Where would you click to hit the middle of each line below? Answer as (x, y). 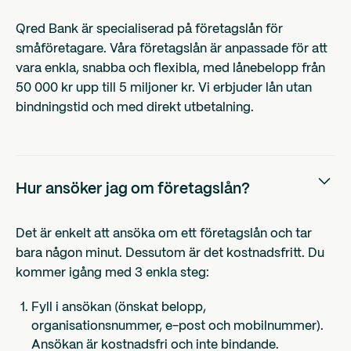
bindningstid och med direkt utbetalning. (135, 108)
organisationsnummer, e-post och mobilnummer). (177, 327)
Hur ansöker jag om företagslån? (133, 190)
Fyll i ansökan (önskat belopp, (119, 308)
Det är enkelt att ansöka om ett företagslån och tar (164, 234)
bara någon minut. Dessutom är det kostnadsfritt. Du (170, 254)
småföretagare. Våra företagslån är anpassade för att (172, 49)
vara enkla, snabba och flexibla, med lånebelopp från (170, 69)
